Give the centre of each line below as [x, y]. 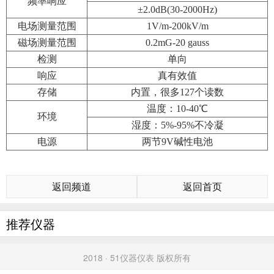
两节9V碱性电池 [177, 142]
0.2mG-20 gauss [177, 43]
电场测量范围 [47, 26]
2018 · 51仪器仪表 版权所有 [137, 257]
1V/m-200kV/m [177, 26]
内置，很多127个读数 [177, 92]
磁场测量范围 [47, 43]
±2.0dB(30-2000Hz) [177, 9]
